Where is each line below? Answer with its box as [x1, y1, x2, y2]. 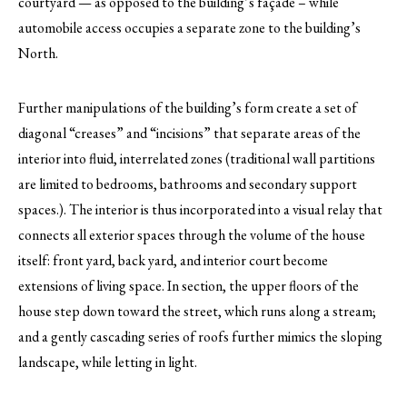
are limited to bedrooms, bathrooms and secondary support [18, 174, 357, 194]
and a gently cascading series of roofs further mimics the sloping [18, 326, 382, 346]
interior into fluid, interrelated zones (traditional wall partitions [18, 148, 375, 168]
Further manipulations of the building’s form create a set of [18, 97, 357, 117]
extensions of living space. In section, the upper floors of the [18, 275, 359, 295]
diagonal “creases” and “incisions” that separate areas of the [18, 123, 361, 143]
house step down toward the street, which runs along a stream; [18, 301, 376, 321]
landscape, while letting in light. [18, 352, 197, 372]
